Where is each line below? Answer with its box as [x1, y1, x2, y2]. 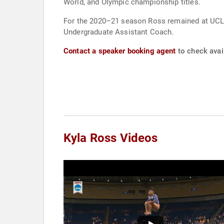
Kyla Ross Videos [63, 131, 158, 145]
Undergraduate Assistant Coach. [63, 27, 174, 36]
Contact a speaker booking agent [63, 46, 176, 55]
